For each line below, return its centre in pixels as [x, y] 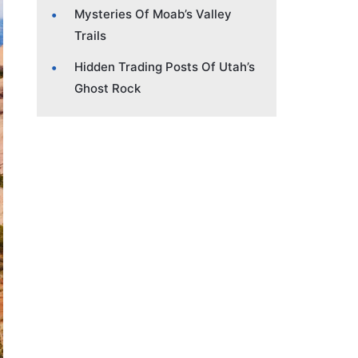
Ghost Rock [107, 88]
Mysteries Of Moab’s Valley [153, 14]
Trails [90, 35]
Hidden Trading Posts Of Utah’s [165, 66]
